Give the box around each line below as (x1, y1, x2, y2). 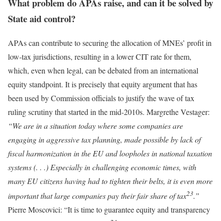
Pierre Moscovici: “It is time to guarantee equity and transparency (8, 204, 210, 215)
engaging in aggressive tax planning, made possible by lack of (8, 134, 201, 145)
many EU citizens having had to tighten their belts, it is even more (8, 175, 213, 186)
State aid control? (8, 12, 75, 26)
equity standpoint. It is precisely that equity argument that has (8, 78, 197, 89)
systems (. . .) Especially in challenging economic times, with (8, 161, 196, 172)
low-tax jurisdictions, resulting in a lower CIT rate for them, (8, 51, 191, 62)
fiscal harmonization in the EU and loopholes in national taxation (8, 147, 212, 158)
